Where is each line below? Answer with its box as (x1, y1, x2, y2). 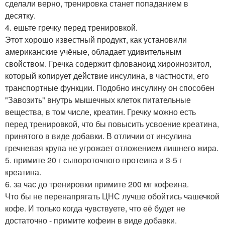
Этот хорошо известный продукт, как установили (5, 34, 187, 45)
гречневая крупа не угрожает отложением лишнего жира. (5, 142, 218, 154)
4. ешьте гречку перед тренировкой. (5, 22, 138, 33)
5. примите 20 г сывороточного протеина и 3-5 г (5, 154, 182, 166)
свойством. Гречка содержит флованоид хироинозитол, (5, 58, 211, 69)
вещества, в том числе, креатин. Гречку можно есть (5, 106, 196, 118)
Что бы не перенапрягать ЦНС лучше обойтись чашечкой (5, 190, 219, 202)
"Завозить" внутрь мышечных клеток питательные (5, 94, 191, 105)
